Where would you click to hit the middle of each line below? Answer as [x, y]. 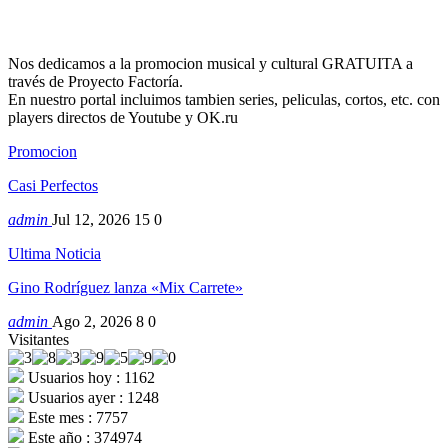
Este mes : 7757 [76, 418]
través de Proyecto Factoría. [95, 82]
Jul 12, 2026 [91, 220]
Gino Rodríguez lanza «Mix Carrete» [125, 288]
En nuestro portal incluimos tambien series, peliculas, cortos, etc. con [224, 100]
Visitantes [38, 340]
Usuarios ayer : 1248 [91, 398]
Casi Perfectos [53, 186]
